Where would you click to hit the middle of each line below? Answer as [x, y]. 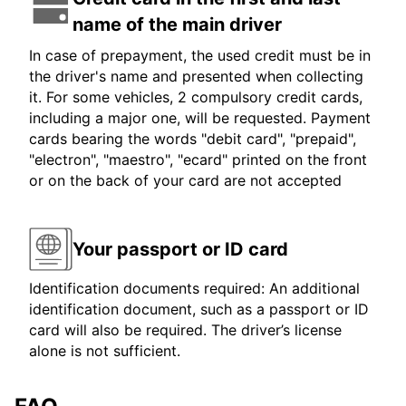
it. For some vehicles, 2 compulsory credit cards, [196, 97]
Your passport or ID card [180, 249]
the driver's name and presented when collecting [196, 77]
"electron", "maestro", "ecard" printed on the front [198, 160]
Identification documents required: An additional [194, 289]
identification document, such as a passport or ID [199, 309]
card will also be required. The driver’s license [185, 330]
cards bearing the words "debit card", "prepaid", [193, 139]
